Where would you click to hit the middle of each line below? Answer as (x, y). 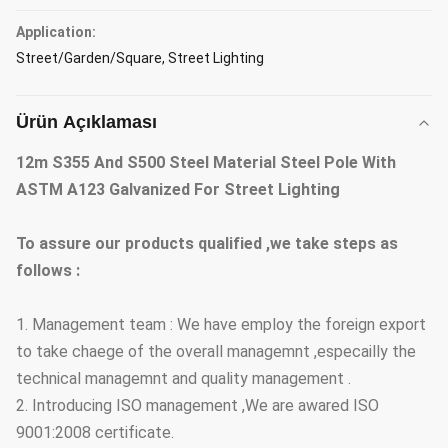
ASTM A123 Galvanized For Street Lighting (178, 189)
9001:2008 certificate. (95, 432)
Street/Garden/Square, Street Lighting (140, 58)
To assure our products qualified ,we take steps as (207, 243)
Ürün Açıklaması (86, 122)
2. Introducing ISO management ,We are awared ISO (197, 405)
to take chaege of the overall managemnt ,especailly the (216, 351)
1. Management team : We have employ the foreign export (221, 324)
